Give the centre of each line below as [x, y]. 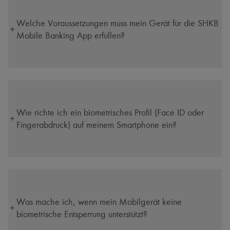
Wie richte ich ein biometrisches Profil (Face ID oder [110, 112]
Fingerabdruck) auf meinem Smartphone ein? [97, 125]
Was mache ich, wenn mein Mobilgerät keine [99, 202]
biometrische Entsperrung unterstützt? [82, 214]
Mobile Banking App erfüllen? [71, 35]
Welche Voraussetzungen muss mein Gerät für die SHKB [118, 23]
